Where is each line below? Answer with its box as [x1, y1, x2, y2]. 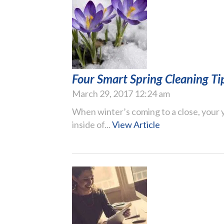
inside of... [72, 118, 112, 130]
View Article [112, 118, 160, 130]
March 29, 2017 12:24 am [72, 87, 170, 99]
